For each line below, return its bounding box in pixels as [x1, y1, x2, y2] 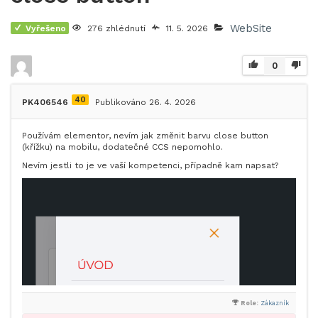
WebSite [230, 22, 272, 35]
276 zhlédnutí [87, 23, 146, 33]
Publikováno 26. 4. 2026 [95, 97, 196, 107]
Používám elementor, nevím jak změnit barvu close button [22, 131, 268, 141]
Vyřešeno [26, 23, 66, 33]
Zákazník [261, 300, 289, 307]
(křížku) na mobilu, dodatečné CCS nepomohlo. [22, 142, 223, 152]
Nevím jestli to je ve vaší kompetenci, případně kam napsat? [22, 160, 278, 170]
